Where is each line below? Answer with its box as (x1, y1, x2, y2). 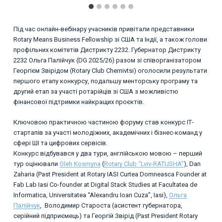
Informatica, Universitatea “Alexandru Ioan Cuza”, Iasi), (13, 191, 169, 199)
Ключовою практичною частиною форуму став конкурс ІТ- (13, 118, 194, 126)
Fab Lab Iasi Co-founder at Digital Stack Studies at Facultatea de (13, 180, 197, 188)
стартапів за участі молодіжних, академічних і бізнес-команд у (13, 128, 202, 136)
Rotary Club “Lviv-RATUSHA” (104, 160, 184, 167)
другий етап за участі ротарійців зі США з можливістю (13, 88, 178, 96)
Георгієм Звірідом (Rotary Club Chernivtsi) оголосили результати (13, 67, 207, 75)
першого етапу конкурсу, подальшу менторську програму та (13, 77, 198, 85)
